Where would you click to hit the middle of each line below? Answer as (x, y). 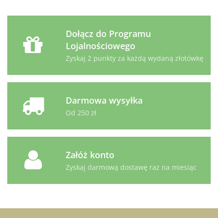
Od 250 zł (81, 113)
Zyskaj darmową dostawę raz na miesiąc (131, 167)
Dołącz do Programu (108, 34)
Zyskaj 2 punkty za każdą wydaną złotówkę (135, 58)
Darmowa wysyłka (104, 100)
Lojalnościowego (100, 46)
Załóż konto (90, 155)
